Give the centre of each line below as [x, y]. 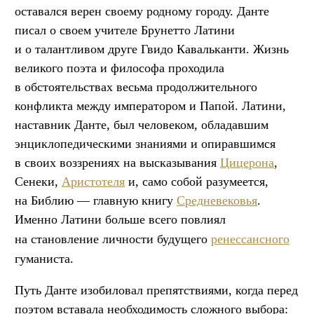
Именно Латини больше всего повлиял [120, 220]
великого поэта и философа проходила [120, 68]
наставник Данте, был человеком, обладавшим [142, 125]
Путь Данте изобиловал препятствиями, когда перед [156, 291]
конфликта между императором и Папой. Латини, [150, 106]
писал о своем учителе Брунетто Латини [125, 30]
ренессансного [250, 239]
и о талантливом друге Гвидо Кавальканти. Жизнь [152, 49]
